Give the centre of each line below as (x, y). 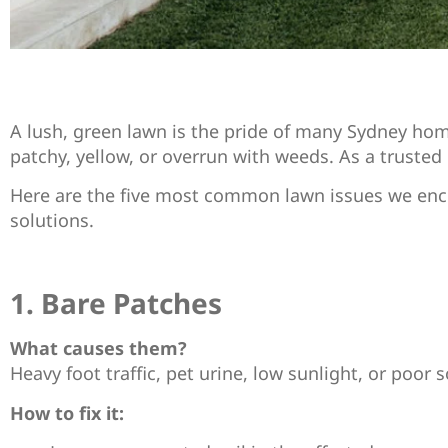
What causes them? (98, 348)
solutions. (52, 220)
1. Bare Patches (116, 303)
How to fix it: (67, 412)
